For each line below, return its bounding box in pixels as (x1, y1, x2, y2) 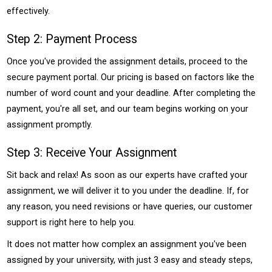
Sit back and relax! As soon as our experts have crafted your (7, 169, 248, 180)
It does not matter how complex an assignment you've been (7, 239, 247, 250)
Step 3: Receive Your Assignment (7, 146, 177, 160)
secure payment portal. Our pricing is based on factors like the (7, 72, 255, 83)
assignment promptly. (7, 119, 93, 130)
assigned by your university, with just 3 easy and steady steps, (7, 254, 253, 265)
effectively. (7, 5, 50, 16)
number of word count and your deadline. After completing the (7, 87, 256, 98)
